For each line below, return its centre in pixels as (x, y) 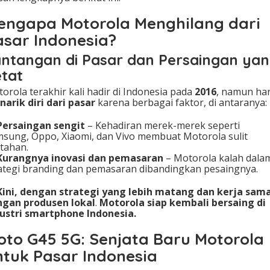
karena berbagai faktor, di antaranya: (181, 103)
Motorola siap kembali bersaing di (181, 203)
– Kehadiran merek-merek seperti (162, 126)
